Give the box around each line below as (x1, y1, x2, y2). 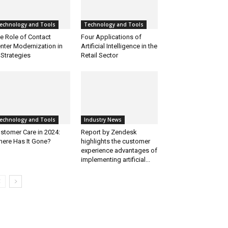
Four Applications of (80, 33, 141, 41)
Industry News (83, 116, 122, 124)
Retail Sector (80, 51, 118, 60)
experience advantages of (80, 147, 157, 155)
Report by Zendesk (80, 128, 137, 136)
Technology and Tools (83, 21, 144, 28)
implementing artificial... (80, 156, 150, 164)
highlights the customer (80, 137, 150, 146)
